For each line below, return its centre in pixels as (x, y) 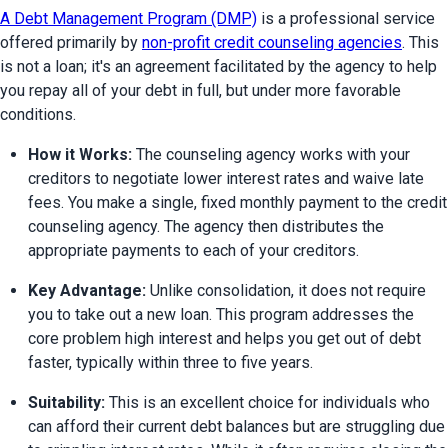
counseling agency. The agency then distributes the (206, 227)
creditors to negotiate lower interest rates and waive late (226, 179)
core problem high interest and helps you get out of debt (224, 339)
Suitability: (66, 403)
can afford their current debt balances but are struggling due (236, 427)
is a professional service (346, 19)
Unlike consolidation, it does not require (286, 291)
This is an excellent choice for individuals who (267, 403)
